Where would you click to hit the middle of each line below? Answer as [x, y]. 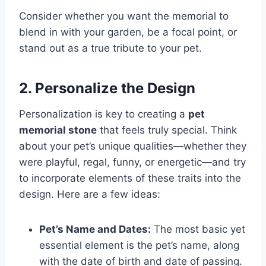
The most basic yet [198, 229]
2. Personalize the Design [107, 88]
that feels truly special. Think [167, 130]
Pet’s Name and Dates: [95, 229]
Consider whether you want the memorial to [124, 16]
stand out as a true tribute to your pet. [110, 48]
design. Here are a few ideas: [90, 194]
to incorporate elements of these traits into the [130, 178]
